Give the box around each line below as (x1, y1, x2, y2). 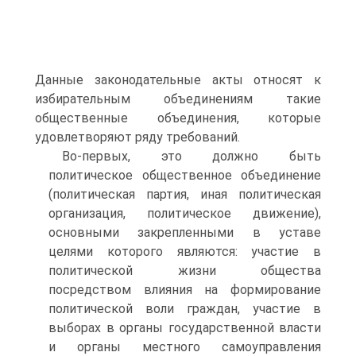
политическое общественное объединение (48, 168, 321, 183)
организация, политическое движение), (48, 206, 321, 221)
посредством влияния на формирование (48, 282, 321, 297)
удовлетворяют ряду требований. (35, 130, 240, 145)
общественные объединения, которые (35, 110, 321, 126)
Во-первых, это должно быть (62, 149, 321, 164)
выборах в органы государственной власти (48, 320, 321, 335)
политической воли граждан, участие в (48, 301, 321, 316)
